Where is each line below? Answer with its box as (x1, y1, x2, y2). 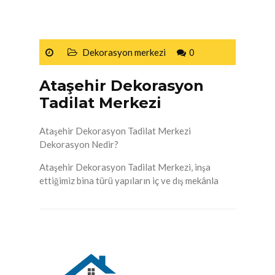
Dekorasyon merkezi (82, 47, 166, 58)
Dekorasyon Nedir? (39, 139, 118, 150)
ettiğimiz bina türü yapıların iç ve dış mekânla (39, 175, 219, 187)
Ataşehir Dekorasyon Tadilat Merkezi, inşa (39, 161, 211, 173)
